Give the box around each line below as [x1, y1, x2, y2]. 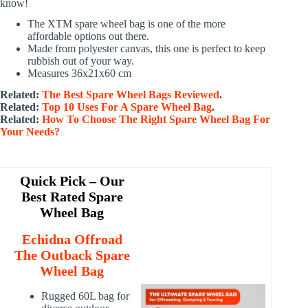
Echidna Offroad [21, 231, 122, 247]
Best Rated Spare [21, 188, 123, 204]
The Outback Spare [14, 247, 130, 263]
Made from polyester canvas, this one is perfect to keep [27, 43, 265, 55]
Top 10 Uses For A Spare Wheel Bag [42, 101, 212, 113]
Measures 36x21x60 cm [27, 67, 131, 80]
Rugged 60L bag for [41, 289, 129, 302]
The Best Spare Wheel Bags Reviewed [42, 89, 219, 101]
